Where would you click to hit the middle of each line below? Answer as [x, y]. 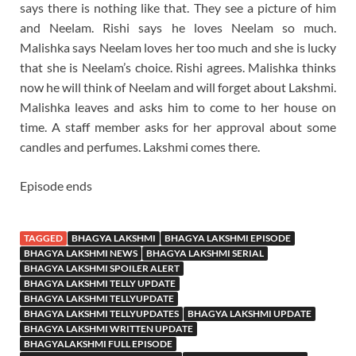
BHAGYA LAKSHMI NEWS [81, 253]
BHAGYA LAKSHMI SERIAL [205, 253]
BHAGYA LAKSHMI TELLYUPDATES [101, 313]
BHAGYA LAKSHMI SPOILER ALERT [102, 268]
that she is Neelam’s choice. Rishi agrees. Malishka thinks [178, 67]
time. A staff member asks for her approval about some [178, 126]
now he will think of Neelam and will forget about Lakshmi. [178, 87]
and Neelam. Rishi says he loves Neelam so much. [178, 27]
